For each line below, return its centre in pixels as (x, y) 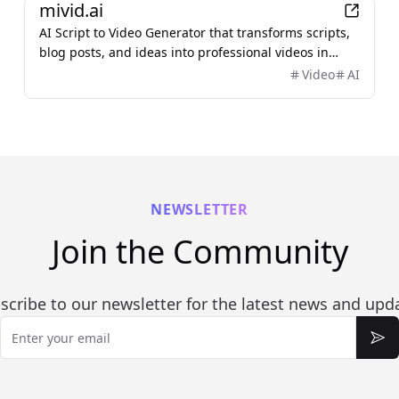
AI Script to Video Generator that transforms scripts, (194, 33)
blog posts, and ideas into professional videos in (183, 52)
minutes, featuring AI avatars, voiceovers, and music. (198, 72)
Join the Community (199, 252)
